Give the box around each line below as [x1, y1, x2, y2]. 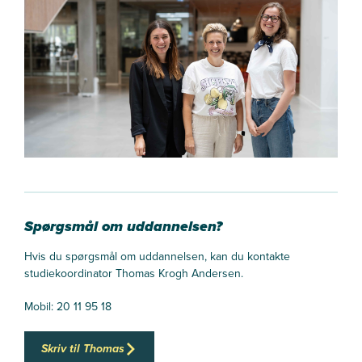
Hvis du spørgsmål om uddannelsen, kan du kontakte [24, 247, 290, 264]
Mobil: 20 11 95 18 [24, 297, 112, 314]
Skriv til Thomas [41, 340, 124, 358]
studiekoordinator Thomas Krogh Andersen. [24, 264, 243, 281]
